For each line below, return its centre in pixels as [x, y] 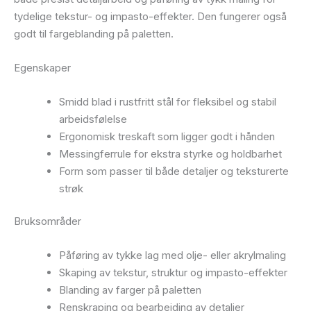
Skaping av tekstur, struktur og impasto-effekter [173, 273]
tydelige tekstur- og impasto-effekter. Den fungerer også [150, 16]
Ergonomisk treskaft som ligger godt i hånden [167, 136]
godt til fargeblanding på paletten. [94, 33]
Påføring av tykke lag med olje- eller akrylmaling [173, 255]
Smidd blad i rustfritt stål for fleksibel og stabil [168, 101]
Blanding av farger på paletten [130, 290]
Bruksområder [48, 221]
